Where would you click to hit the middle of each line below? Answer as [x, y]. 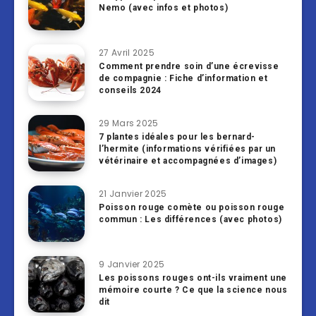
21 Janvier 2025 [133, 194]
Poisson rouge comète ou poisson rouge [192, 208]
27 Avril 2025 [127, 53]
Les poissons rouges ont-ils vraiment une [193, 278]
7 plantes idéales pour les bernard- [177, 137]
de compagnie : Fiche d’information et [183, 79]
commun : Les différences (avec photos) [190, 220]
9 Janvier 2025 [132, 265]
